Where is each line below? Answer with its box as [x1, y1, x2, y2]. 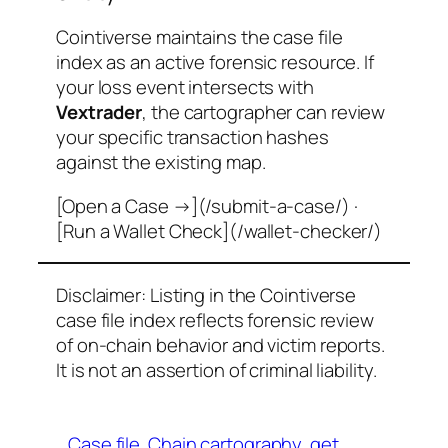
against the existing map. [56, 149, 266, 176]
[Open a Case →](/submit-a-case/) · [56, 192, 358, 219]
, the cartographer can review [142, 99, 386, 126]
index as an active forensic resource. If [56, 49, 374, 76]
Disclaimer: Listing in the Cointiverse [56, 281, 357, 308]
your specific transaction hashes [56, 124, 329, 151]
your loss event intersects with [56, 74, 314, 101]
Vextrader [56, 99, 143, 126]
